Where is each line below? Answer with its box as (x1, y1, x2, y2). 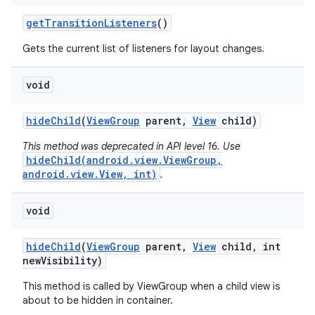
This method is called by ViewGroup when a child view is (22, 280, 280, 292)
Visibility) (41, 254, 103, 267)
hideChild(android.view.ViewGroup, (26, 153, 222, 167)
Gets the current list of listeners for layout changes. (22, 42, 264, 55)
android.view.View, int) (22, 167, 157, 181)
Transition (44, 16, 104, 30)
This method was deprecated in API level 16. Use (22, 140, 240, 153)
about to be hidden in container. (22, 294, 173, 307)
